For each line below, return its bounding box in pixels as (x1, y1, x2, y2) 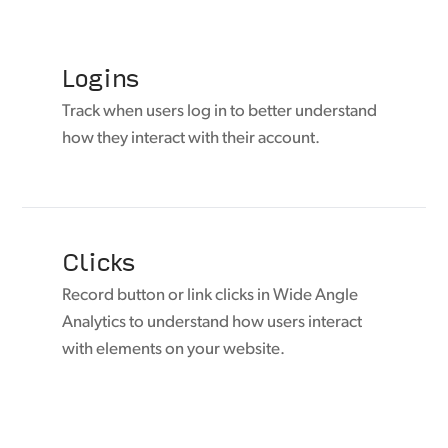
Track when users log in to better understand (62, 103, 378, 121)
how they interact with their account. (62, 130, 321, 148)
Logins (62, 56, 139, 98)
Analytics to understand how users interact (62, 314, 363, 332)
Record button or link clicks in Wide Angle (62, 287, 359, 305)
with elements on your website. (62, 341, 286, 359)
